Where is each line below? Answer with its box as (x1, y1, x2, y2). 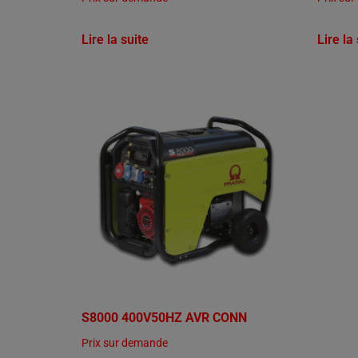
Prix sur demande (82, 336, 168, 349)
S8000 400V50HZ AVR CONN (82, 309, 247, 325)
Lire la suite (82, 32, 149, 48)
